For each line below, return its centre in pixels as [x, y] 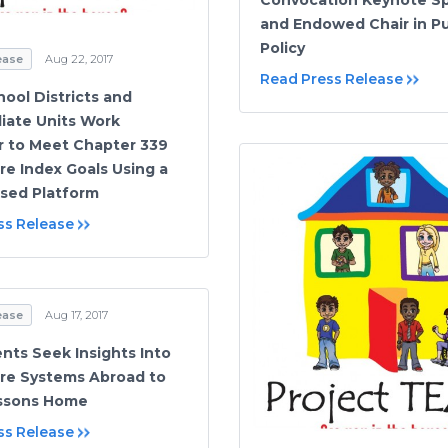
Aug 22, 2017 [79, 58]
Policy [282, 47]
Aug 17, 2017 [76, 315]
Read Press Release [331, 78]
